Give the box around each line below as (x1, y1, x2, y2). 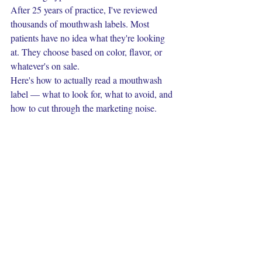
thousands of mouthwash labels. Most (11, 18, 151, 30)
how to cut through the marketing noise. (11, 102, 157, 114)
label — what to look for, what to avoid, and (11, 88, 175, 100)
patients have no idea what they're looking (11, 32, 167, 44)
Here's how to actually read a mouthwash (11, 74, 164, 86)
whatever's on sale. (11, 60, 80, 72)
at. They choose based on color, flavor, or (11, 46, 164, 58)
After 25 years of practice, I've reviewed (11, 4, 160, 16)
